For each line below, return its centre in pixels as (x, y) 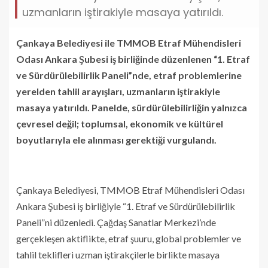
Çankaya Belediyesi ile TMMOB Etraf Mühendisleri (129, 42)
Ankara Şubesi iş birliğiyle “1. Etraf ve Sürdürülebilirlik (126, 206)
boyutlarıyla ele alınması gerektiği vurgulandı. (116, 139)
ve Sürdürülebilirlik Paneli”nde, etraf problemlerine (129, 75)
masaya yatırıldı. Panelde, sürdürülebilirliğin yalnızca (132, 107)
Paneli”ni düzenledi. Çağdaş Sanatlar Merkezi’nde (116, 222)
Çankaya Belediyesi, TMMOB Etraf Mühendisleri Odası (130, 190)
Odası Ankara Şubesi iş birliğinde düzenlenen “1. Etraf (133, 59)
